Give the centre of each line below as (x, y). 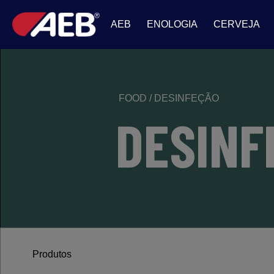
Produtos (51, 254)
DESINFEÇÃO (187, 98)
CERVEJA (237, 24)
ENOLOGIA (172, 24)
